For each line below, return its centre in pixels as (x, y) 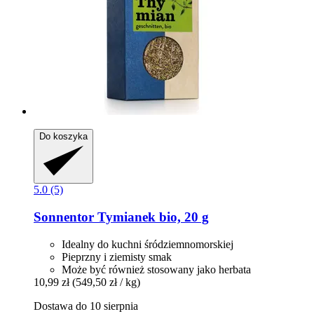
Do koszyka (63, 137)
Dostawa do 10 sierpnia (86, 306)
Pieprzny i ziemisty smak (117, 257)
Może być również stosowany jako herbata (156, 269)
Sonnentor (64, 217)
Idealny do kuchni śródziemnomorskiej (148, 244)
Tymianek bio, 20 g (151, 217)
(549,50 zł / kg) (106, 282)
